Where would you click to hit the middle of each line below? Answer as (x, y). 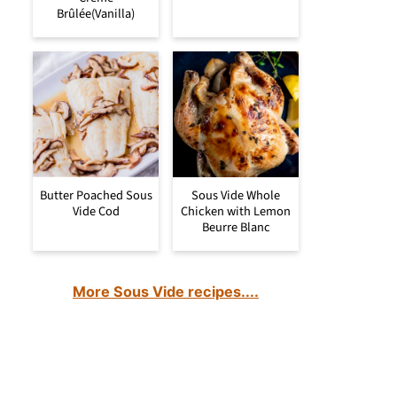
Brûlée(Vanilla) (96, 13)
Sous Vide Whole (236, 195)
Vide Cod (96, 211)
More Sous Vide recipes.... (166, 291)
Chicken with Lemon (236, 211)
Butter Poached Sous (96, 195)
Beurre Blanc (236, 227)
